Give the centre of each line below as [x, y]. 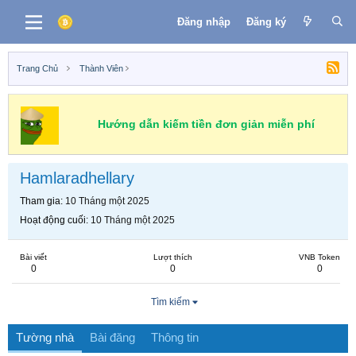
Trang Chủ [37, 68]
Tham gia [40, 201]
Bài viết [33, 257]
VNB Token [319, 257]
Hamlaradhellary [77, 178]
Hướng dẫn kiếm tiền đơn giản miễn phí [206, 124]
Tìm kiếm [170, 302]
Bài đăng [112, 337]
